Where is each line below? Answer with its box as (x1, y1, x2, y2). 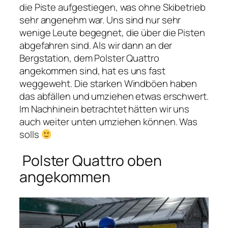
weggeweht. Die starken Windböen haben (19, 76, 197, 90)
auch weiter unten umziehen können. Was (19, 115, 198, 128)
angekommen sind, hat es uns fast (19, 64, 165, 77)
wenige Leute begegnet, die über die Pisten (19, 25, 205, 39)
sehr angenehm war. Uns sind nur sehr (19, 13, 181, 26)
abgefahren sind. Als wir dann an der (19, 38, 173, 52)
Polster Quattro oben (19, 151, 162, 171)
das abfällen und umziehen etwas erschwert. (19, 89, 209, 103)
